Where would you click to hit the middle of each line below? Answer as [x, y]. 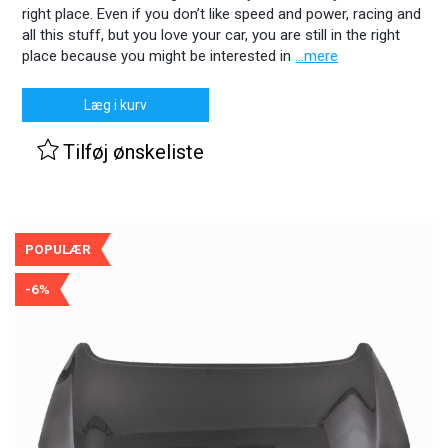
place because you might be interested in [159, 55]
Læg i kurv [116, 104]
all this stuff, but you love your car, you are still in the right [211, 34]
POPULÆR [58, 249]
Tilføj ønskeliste [134, 151]
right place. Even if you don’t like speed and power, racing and [222, 13]
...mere [317, 55]
